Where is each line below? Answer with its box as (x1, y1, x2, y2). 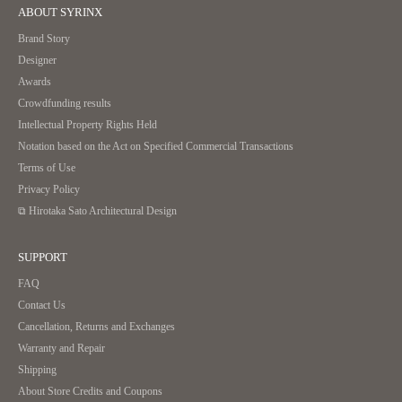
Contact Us (18, 300, 66, 312)
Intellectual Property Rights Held (18, 119, 157, 132)
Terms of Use (18, 162, 75, 175)
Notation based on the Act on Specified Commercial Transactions (18, 141, 293, 153)
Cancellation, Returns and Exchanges (18, 321, 175, 334)
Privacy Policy (18, 184, 80, 197)
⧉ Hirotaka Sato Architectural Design (18, 205, 177, 218)
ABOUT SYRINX (18, 5, 102, 20)
